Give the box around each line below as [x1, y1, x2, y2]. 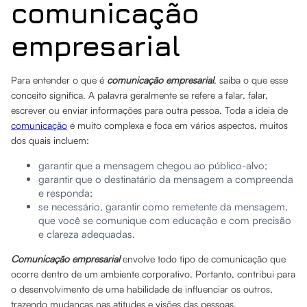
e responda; [38, 186, 93, 199]
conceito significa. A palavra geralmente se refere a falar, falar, [11, 89, 268, 101]
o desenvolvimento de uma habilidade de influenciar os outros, [11, 283, 273, 295]
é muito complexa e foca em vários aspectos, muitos [67, 119, 288, 131]
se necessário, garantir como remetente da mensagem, [38, 200, 288, 213]
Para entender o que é [11, 74, 107, 86]
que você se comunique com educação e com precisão [38, 214, 291, 227]
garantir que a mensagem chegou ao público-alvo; [38, 159, 267, 172]
